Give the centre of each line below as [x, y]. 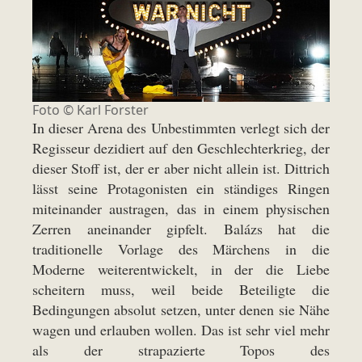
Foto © [55, 109]
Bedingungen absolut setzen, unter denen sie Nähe [181, 309]
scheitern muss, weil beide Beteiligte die [181, 289]
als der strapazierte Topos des [181, 349]
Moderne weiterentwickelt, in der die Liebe [181, 269]
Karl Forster [113, 109]
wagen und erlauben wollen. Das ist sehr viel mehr [181, 329]
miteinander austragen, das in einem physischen [181, 208]
